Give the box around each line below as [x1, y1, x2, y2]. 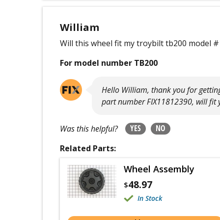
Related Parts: [60, 143, 116, 154]
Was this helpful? [60, 123, 118, 134]
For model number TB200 [60, 57, 158, 68]
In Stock [137, 193, 163, 203]
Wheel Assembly [124, 163, 195, 175]
